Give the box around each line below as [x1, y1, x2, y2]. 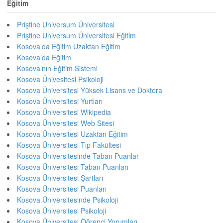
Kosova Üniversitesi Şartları [17, 172, 103, 183]
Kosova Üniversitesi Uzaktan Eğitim [17, 128, 128, 139]
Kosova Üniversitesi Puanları [17, 183, 107, 194]
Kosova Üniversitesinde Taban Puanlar [17, 150, 139, 161]
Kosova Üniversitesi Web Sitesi [17, 117, 114, 128]
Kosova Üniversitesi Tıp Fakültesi [17, 139, 121, 150]
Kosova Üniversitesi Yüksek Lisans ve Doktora [17, 85, 162, 95]
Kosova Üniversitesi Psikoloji [17, 205, 106, 216]
